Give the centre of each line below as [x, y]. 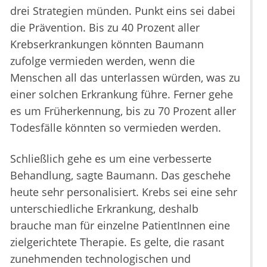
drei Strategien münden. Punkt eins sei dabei [123, 11]
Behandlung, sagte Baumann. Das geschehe [120, 176]
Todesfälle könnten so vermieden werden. [116, 128]
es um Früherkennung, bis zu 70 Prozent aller [123, 111]
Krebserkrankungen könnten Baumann [107, 44]
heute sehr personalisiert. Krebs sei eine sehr [124, 192]
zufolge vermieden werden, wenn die [103, 61]
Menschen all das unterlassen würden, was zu [125, 78]
